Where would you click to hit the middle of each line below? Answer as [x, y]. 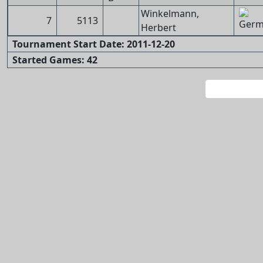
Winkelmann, [170, 14]
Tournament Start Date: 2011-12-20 [94, 44]
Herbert [159, 28]
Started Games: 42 [55, 60]
